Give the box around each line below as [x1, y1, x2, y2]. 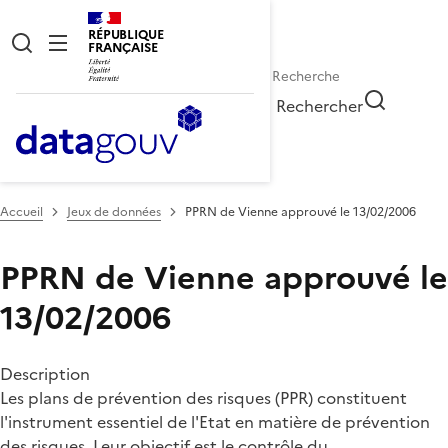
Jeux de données [67, 202, 161, 221]
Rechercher [276, 93, 364, 118]
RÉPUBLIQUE [88, 25, 164, 44]
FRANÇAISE [88, 38, 158, 57]
